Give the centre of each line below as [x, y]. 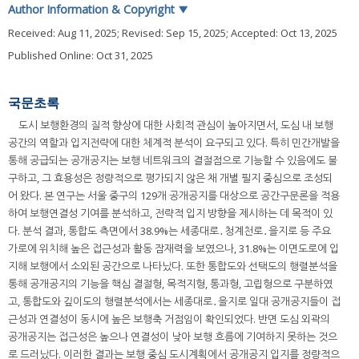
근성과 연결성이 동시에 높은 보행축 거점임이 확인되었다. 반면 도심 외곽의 [169, 319]
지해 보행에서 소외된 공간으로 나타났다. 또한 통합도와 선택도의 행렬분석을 [173, 266]
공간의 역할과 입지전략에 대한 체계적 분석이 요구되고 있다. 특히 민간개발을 [174, 143]
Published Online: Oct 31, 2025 [81, 56]
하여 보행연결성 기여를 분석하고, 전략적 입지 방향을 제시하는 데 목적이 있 [170, 214]
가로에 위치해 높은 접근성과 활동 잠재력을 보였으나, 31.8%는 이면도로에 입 [173, 249]
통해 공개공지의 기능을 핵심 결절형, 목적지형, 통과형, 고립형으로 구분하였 [170, 284]
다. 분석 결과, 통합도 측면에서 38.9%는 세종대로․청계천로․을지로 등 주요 [169, 231]
